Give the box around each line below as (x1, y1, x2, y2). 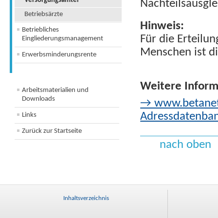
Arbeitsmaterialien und (22, 87, 89, 94)
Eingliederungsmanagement (22, 35, 103, 42)
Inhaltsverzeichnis (63, 195, 109, 201)
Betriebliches (22, 26, 59, 34)
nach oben (160, 139, 211, 151)
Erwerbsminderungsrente (22, 51, 96, 58)
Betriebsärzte (24, 11, 63, 18)
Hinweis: (140, 20, 184, 32)
